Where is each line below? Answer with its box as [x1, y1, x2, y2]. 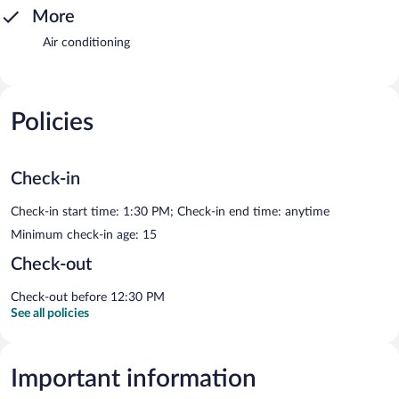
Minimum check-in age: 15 [11, 228, 157, 241]
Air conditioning [43, 36, 130, 49]
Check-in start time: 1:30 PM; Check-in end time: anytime [11, 205, 330, 218]
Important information [11, 365, 256, 391]
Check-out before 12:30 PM [11, 290, 165, 304]
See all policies [11, 306, 89, 320]
